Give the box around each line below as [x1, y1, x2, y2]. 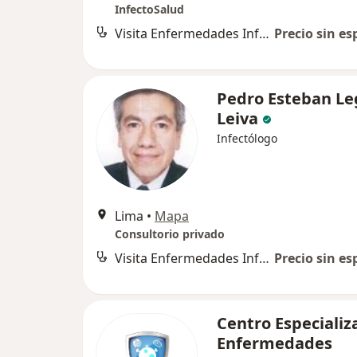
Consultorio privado [115, 226, 225, 242]
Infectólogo [217, 131, 277, 147]
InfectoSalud [115, 2, 184, 18]
